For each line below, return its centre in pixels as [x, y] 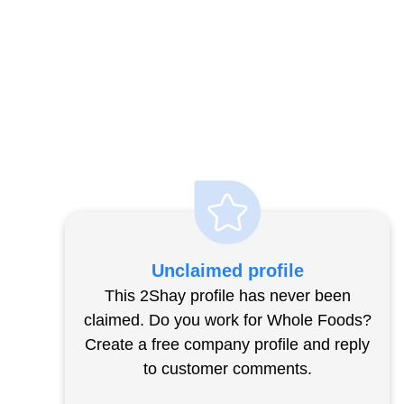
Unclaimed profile [227, 271]
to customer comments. [227, 369]
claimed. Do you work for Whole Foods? [227, 320]
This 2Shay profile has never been [227, 296]
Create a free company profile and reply [227, 344]
